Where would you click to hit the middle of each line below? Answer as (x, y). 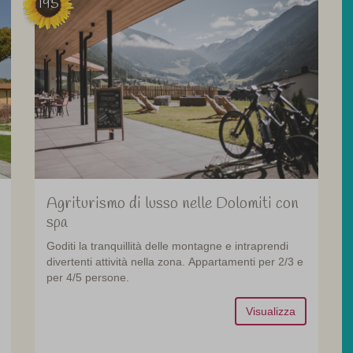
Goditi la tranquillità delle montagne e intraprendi (167, 246)
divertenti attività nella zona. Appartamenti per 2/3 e (175, 262)
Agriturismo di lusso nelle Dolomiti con (172, 204)
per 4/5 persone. (87, 278)
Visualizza (270, 312)
